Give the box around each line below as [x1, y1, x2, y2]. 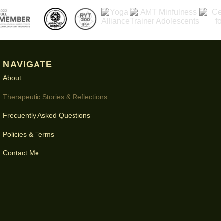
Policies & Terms [3, 130, 55, 138]
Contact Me [3, 149, 39, 157]
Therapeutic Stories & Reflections [3, 93, 108, 101]
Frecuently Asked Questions [3, 111, 91, 119]
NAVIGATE [3, 59, 53, 69]
